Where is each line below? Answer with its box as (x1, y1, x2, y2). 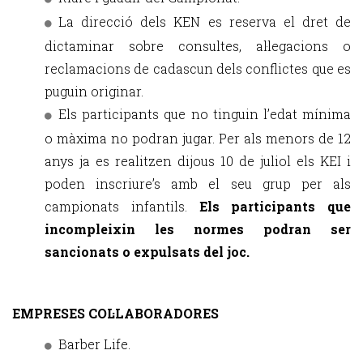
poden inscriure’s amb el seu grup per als (45, 175, 351, 192)
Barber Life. (58, 335, 130, 352)
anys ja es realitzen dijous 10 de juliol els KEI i (45, 152, 351, 169)
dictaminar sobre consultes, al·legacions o (45, 37, 351, 54)
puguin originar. (45, 83, 143, 100)
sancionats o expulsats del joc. (45, 243, 250, 260)
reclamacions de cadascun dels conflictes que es (45, 60, 351, 77)
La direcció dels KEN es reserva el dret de (58, 13, 351, 30)
